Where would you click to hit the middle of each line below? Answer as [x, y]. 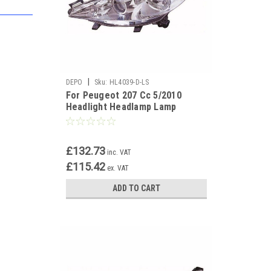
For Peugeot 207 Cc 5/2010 [123, 95]
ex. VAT [118, 168]
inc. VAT [119, 152]
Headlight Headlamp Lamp [121, 107]
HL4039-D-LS [129, 82]
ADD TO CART [136, 188]
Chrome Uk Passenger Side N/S [133, 118]
